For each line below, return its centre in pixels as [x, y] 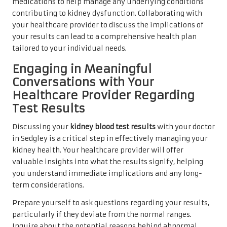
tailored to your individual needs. [69, 48]
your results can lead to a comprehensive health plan [104, 36]
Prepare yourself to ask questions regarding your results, [111, 203]
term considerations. [48, 185]
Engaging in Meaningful [82, 69]
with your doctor [185, 127]
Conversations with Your [83, 82]
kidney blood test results [113, 127]
